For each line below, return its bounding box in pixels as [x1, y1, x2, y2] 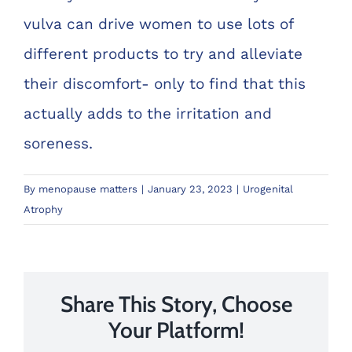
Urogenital [243, 182, 293, 195]
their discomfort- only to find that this [24, 74, 306, 93]
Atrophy [24, 203, 63, 215]
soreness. [24, 134, 93, 152]
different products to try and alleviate [24, 44, 302, 63]
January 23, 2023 [148, 182, 233, 195]
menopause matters [38, 182, 137, 195]
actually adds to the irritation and [24, 104, 272, 123]
